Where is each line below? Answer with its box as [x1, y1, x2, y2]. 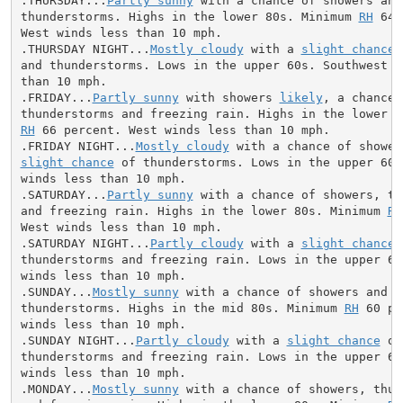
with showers [178, 90, 280, 104]
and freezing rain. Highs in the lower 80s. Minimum [20, 203, 388, 218]
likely [279, 90, 323, 104]
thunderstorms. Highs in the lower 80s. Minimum [20, 9, 359, 23]
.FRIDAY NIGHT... [20, 139, 136, 153]
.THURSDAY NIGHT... [20, 41, 150, 56]
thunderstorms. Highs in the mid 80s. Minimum [20, 300, 345, 315]
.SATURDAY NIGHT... [20, 236, 150, 250]
